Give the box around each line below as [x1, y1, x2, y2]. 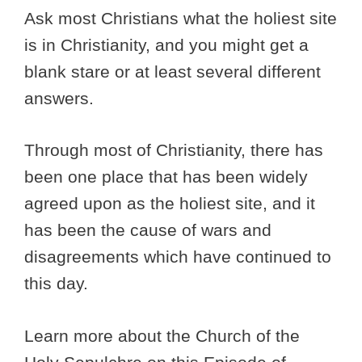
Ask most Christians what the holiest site [24, 8, 337, 27]
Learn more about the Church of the [24, 326, 300, 345]
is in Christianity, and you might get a [24, 35, 309, 54]
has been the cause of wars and [24, 221, 271, 240]
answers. [24, 88, 99, 107]
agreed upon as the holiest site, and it [24, 194, 315, 213]
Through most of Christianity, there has [24, 141, 323, 160]
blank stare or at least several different [24, 61, 321, 81]
